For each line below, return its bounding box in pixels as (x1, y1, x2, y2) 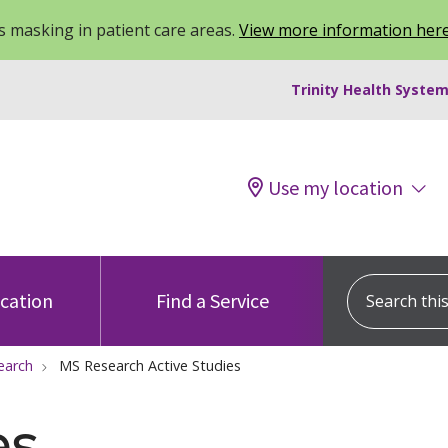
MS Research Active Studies (59, 356, 241, 375)
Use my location (268, 175, 403, 200)
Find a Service (155, 288, 269, 313)
